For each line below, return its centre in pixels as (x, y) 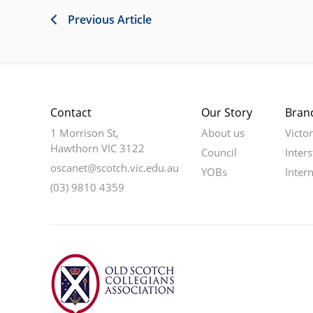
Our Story (227, 112)
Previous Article (110, 19)
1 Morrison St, (85, 132)
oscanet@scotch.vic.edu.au (115, 167)
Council (219, 152)
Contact (71, 112)
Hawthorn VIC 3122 (97, 148)
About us (223, 132)
